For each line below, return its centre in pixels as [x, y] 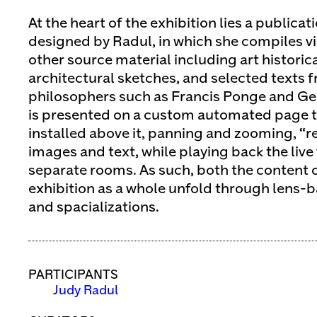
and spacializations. [94, 208]
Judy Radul [86, 291]
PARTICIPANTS [73, 276]
